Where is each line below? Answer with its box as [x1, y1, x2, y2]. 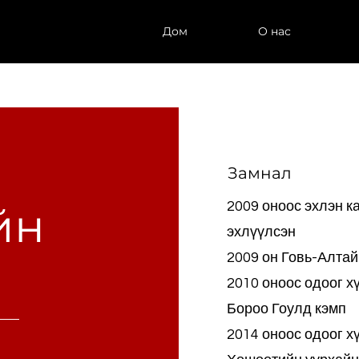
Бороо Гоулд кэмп [227, 301, 347, 317]
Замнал [228, 163, 292, 183]
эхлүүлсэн [227, 224, 296, 240]
